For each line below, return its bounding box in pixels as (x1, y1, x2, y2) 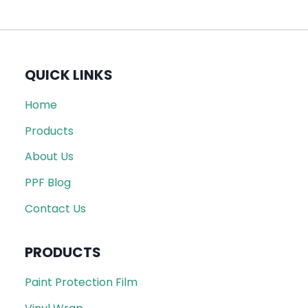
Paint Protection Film (25, 274, 137, 291)
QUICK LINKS (25, 65, 113, 85)
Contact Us (25, 200, 86, 217)
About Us (25, 148, 74, 165)
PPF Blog (25, 175, 71, 191)
